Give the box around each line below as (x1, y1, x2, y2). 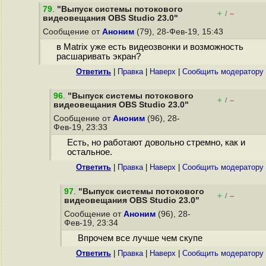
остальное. (66, 147, 112, 157)
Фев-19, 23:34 (64, 218, 121, 227)
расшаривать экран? (56, 52, 141, 62)
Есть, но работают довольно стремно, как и (66, 138, 245, 148)
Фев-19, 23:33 (53, 123, 110, 132)
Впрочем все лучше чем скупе (77, 233, 202, 243)
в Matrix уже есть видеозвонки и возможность (56, 42, 243, 52)
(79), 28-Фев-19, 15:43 (134, 27, 226, 36)
